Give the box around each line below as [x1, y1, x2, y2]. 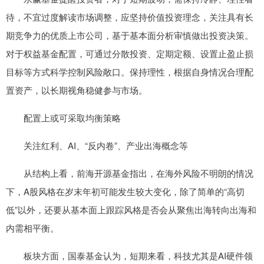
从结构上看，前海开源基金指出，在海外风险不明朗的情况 [6, 166, 253, 179]
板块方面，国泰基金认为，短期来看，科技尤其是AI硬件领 [6, 249, 253, 262]
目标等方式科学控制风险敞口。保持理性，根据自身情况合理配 [6, 65, 253, 78]
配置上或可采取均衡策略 [6, 111, 121, 124]
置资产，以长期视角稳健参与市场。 [6, 83, 147, 96]
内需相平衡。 [6, 221, 59, 234]
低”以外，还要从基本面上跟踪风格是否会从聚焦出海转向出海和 [6, 203, 256, 216]
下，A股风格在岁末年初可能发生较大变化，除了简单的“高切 [6, 184, 245, 197]
